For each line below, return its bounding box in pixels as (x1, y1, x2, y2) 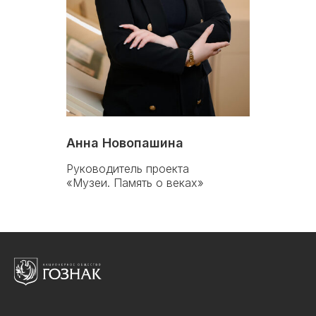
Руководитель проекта (66, 162, 189, 176)
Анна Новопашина (66, 135, 183, 151)
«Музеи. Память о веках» (66, 176, 204, 190)
